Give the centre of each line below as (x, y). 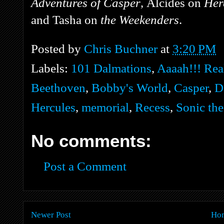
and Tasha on (66, 19)
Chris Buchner (121, 48)
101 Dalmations (111, 68)
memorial (105, 107)
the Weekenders (140, 19)
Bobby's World (130, 88)
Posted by (57, 48)
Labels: (51, 68)
